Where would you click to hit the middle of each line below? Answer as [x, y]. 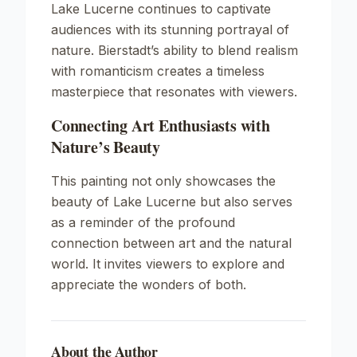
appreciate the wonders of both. [149, 284]
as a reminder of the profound [143, 222]
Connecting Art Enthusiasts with [161, 126]
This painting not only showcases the [163, 181]
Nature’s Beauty [106, 147]
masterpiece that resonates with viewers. [174, 92]
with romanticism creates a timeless [158, 71]
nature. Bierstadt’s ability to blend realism [175, 50]
